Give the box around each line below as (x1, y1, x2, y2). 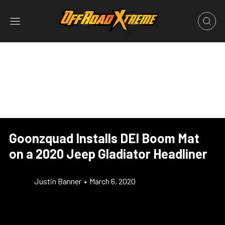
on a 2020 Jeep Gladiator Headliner (9, 146, 207, 161)
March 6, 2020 (89, 176, 136, 186)
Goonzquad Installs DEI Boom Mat (9, 130, 199, 146)
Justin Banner (34, 176, 81, 186)
